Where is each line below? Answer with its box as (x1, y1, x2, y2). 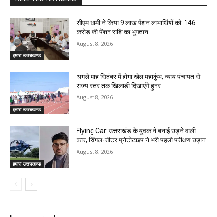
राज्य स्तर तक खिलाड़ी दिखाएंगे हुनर (77, 82, 161, 90)
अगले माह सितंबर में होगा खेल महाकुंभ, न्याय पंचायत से (77, 73, 201, 81)
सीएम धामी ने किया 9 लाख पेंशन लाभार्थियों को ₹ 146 (77, 18, 196, 27)
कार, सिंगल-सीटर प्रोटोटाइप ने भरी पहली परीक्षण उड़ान (77, 136, 206, 144)
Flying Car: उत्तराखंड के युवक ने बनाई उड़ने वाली (77, 127, 196, 135)
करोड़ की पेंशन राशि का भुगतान (77, 28, 149, 36)
